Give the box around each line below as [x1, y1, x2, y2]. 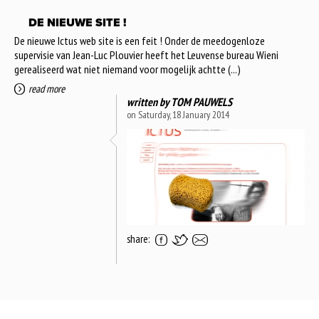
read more [28, 81, 65, 95]
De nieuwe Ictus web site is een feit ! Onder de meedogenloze [14, 33, 265, 48]
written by [127, 94, 171, 109]
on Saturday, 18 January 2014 [127, 108, 229, 121]
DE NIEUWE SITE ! [28, 15, 126, 30]
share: [127, 231, 150, 246]
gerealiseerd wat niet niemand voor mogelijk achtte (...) [14, 61, 241, 76]
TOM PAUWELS [171, 94, 232, 109]
